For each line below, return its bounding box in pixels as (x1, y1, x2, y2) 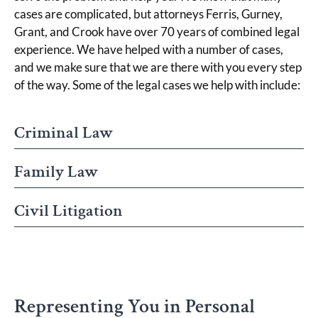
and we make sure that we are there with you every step (14, 59, 302, 75)
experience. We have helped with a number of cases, (14, 41, 283, 57)
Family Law (14, 160, 98, 182)
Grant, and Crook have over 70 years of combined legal (14, 23, 300, 39)
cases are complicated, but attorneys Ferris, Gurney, (14, 6, 283, 21)
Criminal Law (14, 121, 113, 143)
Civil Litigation (14, 199, 123, 221)
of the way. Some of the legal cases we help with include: (14, 77, 300, 92)
